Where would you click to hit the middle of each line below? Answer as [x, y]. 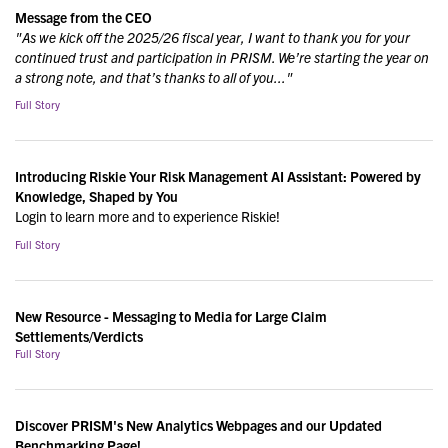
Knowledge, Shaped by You [96, 196]
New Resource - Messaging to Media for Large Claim [171, 315]
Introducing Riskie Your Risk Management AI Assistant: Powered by [218, 176]
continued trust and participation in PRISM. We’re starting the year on [222, 56]
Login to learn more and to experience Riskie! [147, 216]
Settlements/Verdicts [79, 335]
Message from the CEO [83, 16]
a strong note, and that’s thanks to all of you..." [154, 76]
